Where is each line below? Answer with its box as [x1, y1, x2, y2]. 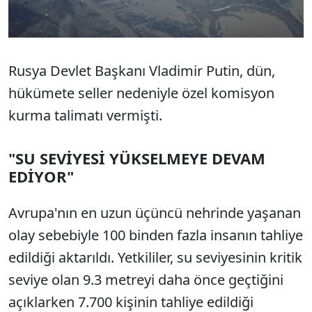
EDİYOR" [8, 165, 74, 187]
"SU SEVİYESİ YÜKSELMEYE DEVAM [8, 147, 265, 169]
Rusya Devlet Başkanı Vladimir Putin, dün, [8, 61, 275, 80]
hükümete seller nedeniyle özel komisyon [8, 83, 274, 102]
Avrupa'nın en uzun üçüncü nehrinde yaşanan [8, 203, 301, 222]
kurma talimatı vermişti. [8, 105, 166, 125]
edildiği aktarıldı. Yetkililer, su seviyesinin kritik [8, 247, 302, 267]
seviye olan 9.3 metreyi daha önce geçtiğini [8, 270, 283, 289]
